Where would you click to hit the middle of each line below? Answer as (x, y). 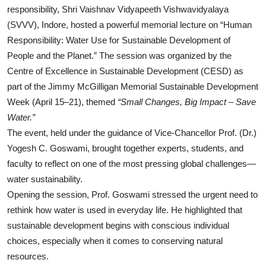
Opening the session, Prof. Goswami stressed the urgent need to (132, 195)
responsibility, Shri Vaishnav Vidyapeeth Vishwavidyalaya (118, 9)
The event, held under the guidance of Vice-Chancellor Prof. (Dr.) (132, 133)
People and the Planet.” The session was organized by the (119, 56)
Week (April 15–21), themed (62, 102)
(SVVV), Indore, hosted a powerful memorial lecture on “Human (129, 25)
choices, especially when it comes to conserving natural (115, 241)
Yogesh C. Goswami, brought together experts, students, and (125, 148)
